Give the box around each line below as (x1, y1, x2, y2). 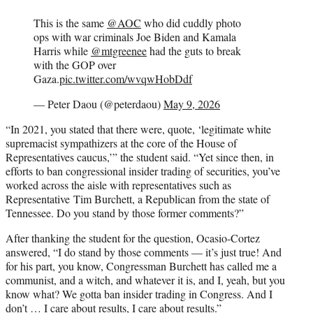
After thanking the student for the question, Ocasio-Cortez (6, 230, 260, 245)
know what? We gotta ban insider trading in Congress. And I (6, 286, 272, 301)
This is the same (34, 15, 107, 30)
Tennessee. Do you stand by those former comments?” (6, 205, 244, 220)
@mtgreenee (91, 43, 147, 58)
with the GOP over (34, 57, 116, 72)
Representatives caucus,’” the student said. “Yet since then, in (6, 149, 274, 164)
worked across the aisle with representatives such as (6, 177, 231, 192)
